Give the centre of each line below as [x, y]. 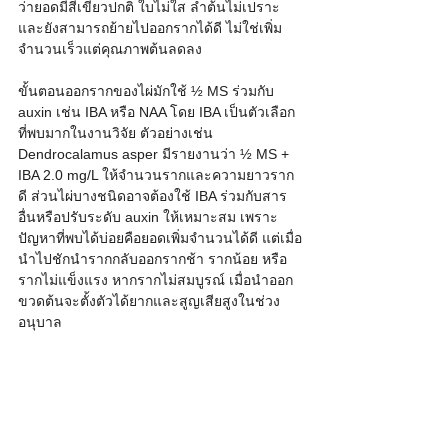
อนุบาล [40, 322]
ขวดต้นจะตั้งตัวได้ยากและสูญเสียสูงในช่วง [149, 301]
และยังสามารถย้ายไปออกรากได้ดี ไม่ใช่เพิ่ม [150, 28]
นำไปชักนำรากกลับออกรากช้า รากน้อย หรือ [152, 259]
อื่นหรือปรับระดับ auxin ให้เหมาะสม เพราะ [148, 217]
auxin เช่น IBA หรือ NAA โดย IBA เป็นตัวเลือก [156, 112]
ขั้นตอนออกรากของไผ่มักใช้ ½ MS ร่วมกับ [148, 91]
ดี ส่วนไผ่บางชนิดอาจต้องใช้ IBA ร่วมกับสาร [152, 196]
